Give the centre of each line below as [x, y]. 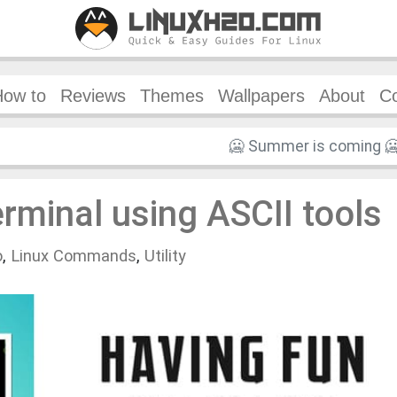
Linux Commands [74, 255]
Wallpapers [261, 95]
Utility [165, 255]
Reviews [93, 95]
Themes [172, 95]
